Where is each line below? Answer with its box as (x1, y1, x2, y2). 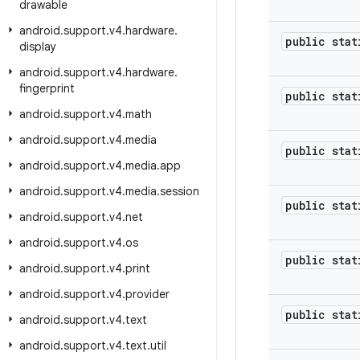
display (19, 39, 56, 54)
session (160, 184, 199, 198)
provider (125, 287, 170, 301)
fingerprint (19, 81, 75, 96)
